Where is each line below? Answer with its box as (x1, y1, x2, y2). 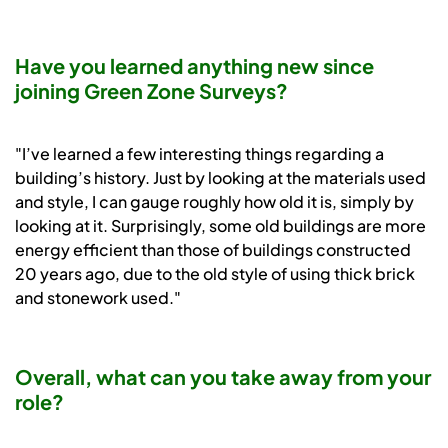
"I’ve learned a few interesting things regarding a (15, 143, 384, 165)
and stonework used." (15, 287, 181, 309)
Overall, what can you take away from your (15, 364, 431, 390)
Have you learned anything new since (15, 53, 374, 79)
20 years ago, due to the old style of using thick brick (15, 263, 415, 285)
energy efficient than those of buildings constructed (15, 239, 411, 261)
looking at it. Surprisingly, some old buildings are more (15, 215, 426, 237)
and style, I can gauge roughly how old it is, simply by (15, 191, 414, 213)
